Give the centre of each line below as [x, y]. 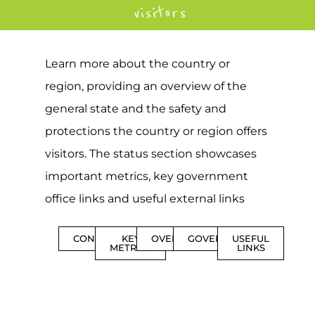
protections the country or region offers [156, 131]
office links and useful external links [145, 198]
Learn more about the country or [137, 63]
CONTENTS [99, 238]
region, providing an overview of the [146, 86]
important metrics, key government [147, 176]
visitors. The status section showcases [151, 153]
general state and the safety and [136, 108]
